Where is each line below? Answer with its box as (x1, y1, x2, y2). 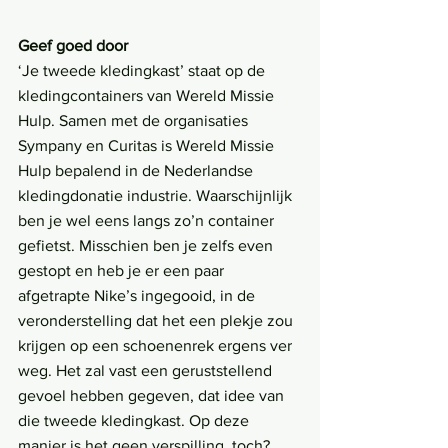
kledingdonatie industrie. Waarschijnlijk (18, 187, 296, 205)
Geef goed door (18, 37, 128, 55)
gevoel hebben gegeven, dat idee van (18, 387, 288, 405)
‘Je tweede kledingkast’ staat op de (18, 62, 269, 80)
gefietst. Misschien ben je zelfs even (18, 237, 277, 255)
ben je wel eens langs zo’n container (18, 212, 278, 230)
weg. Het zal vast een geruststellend (18, 362, 276, 380)
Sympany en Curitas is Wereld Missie (18, 137, 278, 155)
